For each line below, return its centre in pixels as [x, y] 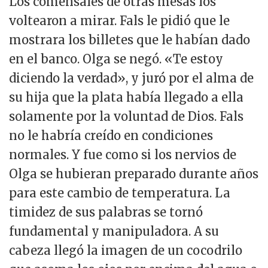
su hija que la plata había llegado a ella [126, 98]
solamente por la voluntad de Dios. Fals [126, 117]
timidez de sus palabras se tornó [106, 212]
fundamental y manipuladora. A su [114, 232]
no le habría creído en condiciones [111, 136]
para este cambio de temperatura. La [120, 193]
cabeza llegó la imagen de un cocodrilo [126, 251]
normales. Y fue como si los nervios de [123, 155]
